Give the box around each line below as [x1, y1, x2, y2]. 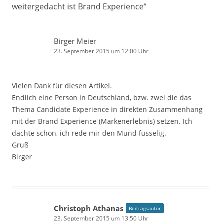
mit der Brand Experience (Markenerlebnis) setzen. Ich [12, 116, 192, 126]
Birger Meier [54, 36, 96, 46]
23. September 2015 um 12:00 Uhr [54, 46, 148, 55]
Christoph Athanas [54, 203, 123, 213]
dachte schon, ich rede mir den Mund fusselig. [12, 128, 166, 138]
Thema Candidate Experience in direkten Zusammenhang [12, 104, 203, 114]
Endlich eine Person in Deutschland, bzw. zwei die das [12, 92, 191, 102]
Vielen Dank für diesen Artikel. [12, 80, 112, 90]
